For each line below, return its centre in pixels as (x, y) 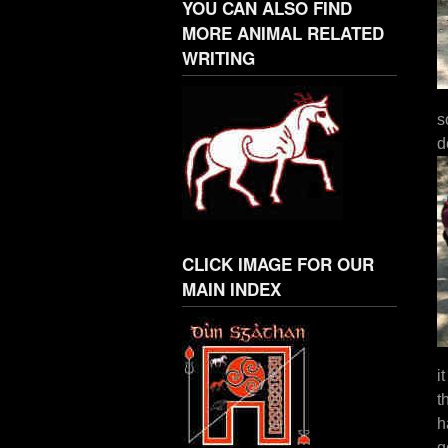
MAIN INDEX (231, 289)
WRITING (218, 57)
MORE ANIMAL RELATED (283, 32)
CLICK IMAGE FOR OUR (278, 264)
